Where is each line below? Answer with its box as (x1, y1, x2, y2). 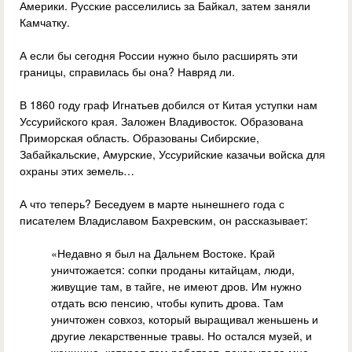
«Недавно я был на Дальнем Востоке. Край (51, 245, 275, 262)
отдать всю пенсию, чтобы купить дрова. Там (51, 295, 284, 311)
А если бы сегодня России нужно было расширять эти (20, 47, 298, 64)
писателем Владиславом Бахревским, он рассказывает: (20, 212, 308, 229)
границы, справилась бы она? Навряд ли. (20, 64, 235, 80)
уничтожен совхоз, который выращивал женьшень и (51, 311, 318, 328)
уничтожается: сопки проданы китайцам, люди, (51, 262, 295, 278)
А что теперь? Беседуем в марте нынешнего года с (20, 196, 284, 212)
